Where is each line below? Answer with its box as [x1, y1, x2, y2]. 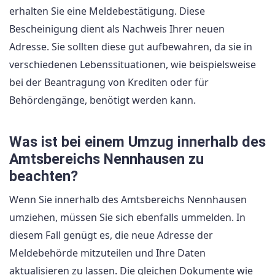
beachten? [9, 168, 78, 185]
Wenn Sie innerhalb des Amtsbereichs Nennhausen [9, 193, 247, 207]
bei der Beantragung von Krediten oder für [9, 76, 209, 90]
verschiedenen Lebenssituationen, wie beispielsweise [9, 58, 256, 72]
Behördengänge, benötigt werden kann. [9, 93, 196, 107]
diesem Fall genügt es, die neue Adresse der [9, 228, 213, 242]
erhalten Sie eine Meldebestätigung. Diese [9, 4, 205, 18]
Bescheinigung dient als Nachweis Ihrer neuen [9, 22, 225, 36]
